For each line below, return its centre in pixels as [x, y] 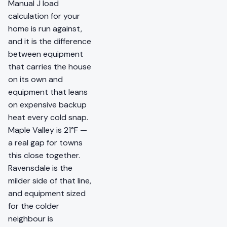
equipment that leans [48, 92]
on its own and [35, 80]
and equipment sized [47, 194]
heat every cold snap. [48, 118]
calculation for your [44, 16]
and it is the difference [50, 42]
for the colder [34, 206]
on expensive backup [47, 105]
